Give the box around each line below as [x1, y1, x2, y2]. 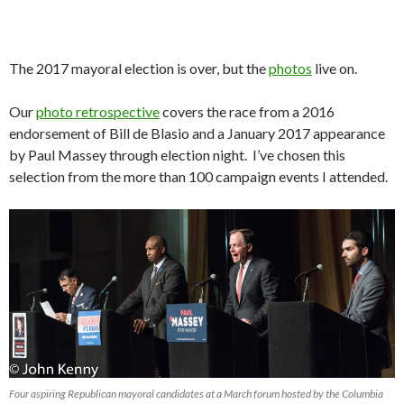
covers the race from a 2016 [160, 103, 335, 121]
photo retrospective [36, 103, 160, 121]
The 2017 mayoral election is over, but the [9, 60, 269, 78]
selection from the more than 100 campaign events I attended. [9, 168, 388, 186]
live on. [312, 60, 357, 78]
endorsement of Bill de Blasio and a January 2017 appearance [9, 124, 385, 142]
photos [269, 60, 312, 78]
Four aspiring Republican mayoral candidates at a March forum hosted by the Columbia [9, 387, 383, 400]
